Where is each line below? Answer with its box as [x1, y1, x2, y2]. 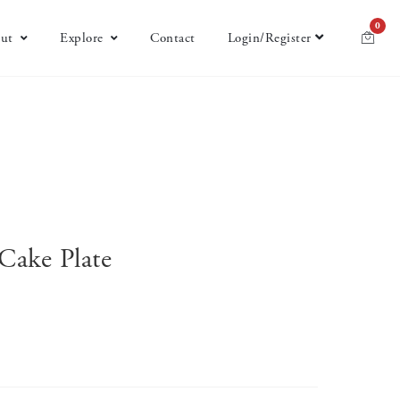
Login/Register [227, 29, 312, 46]
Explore [60, 29, 104, 46]
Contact [150, 29, 196, 46]
